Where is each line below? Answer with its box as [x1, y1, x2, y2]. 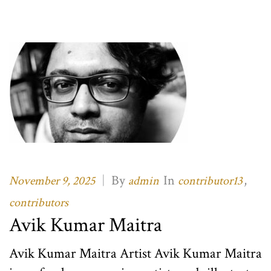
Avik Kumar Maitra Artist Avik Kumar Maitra [9, 244, 262, 263]
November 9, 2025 [9, 173, 95, 189]
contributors [9, 195, 68, 211]
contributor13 [178, 173, 243, 189]
